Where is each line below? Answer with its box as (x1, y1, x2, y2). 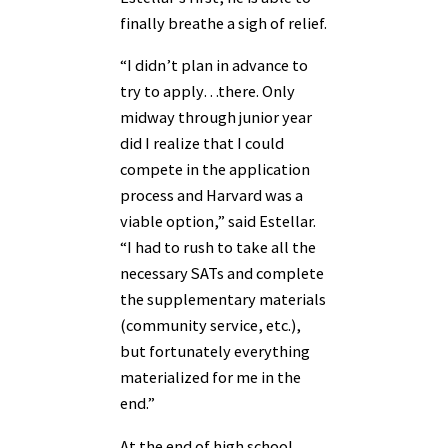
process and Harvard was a (120, 185, 303, 206)
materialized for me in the (120, 367, 301, 388)
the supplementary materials (120, 289, 326, 310)
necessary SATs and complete (120, 263, 324, 284)
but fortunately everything (120, 341, 310, 362)
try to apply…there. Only (120, 81, 295, 102)
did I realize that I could (120, 133, 284, 154)
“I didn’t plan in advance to (120, 55, 308, 76)
